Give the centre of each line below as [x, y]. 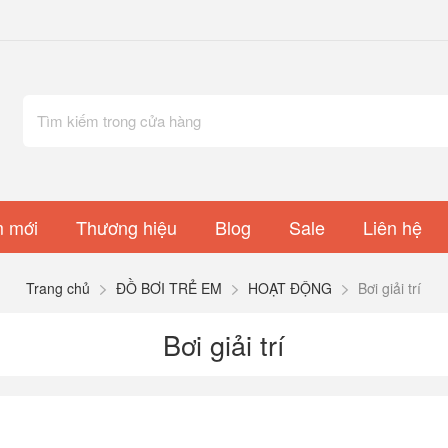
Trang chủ [58, 287]
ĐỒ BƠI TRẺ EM [169, 287]
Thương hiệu [126, 226]
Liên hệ [392, 226]
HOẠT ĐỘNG [290, 287]
